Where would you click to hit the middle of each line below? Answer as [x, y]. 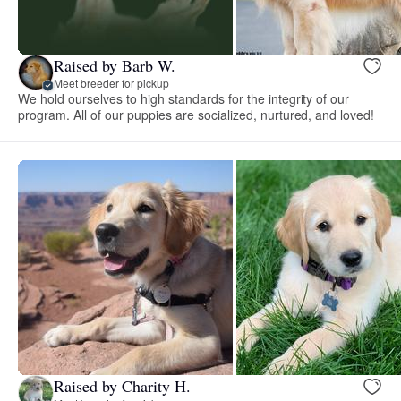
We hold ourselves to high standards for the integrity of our [184, 99]
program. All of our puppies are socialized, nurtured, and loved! [196, 115]
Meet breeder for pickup [111, 82]
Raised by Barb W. [115, 65]
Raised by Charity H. [122, 385]
